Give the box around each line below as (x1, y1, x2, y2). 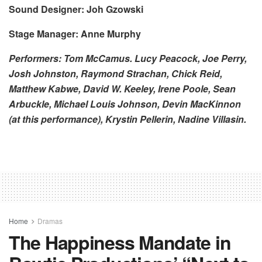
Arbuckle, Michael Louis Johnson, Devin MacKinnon (9, 96, 241, 111)
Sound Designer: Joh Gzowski (9, 2, 143, 16)
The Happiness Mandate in (9, 228, 231, 256)
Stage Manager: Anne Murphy (9, 26, 141, 40)
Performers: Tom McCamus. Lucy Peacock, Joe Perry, (9, 51, 247, 65)
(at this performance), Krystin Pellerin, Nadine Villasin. (9, 112, 246, 126)
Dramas (37, 215, 63, 226)
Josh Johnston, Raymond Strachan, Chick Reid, (9, 66, 222, 80)
